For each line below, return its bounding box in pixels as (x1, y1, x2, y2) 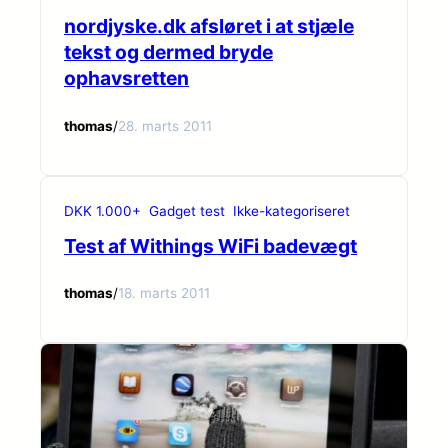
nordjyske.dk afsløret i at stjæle (64, 14, 354, 39)
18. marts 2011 (118, 285, 210, 302)
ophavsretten (64, 66, 189, 91)
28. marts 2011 (118, 117, 212, 134)
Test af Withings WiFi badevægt (64, 233, 357, 258)
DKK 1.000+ (64, 202, 141, 219)
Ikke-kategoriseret (233, 202, 350, 219)
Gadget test (149, 202, 225, 219)
